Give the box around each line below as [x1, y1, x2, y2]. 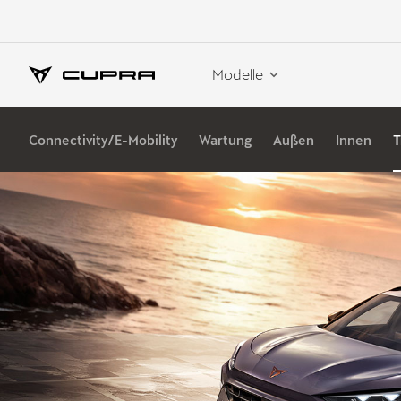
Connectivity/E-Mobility [29, 132, 177, 148]
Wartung [199, 132, 252, 148]
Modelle [212, 64, 263, 82]
